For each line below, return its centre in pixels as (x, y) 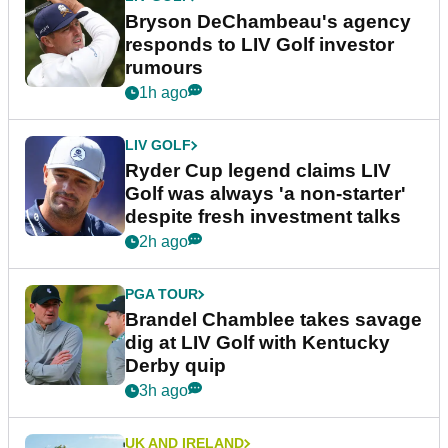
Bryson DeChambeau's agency (268, 22)
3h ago (163, 391)
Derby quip (175, 366)
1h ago (163, 93)
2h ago (163, 242)
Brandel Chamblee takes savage (273, 320)
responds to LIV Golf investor (259, 45)
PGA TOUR (161, 294)
